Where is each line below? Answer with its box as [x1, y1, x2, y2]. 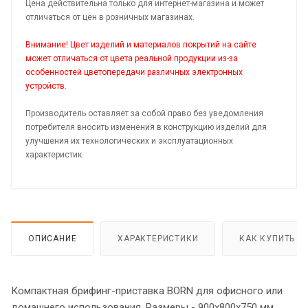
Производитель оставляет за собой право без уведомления [25, 108, 263, 118]
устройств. [25, 80, 67, 91]
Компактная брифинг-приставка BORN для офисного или [11, 284, 283, 297]
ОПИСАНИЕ [28, 233, 77, 243]
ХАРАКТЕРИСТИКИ [118, 233, 199, 243]
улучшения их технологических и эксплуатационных [25, 135, 233, 146]
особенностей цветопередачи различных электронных [25, 67, 243, 77]
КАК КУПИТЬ [239, 233, 296, 243]
